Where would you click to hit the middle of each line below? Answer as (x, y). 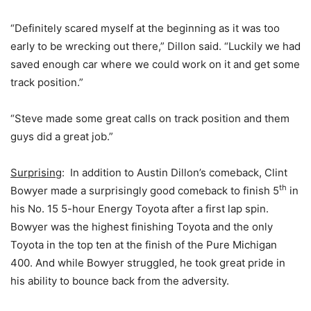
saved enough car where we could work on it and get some (155, 64)
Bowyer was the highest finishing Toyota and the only (142, 227)
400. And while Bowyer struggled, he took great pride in (148, 263)
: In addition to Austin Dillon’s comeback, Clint (175, 173)
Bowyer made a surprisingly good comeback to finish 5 (145, 191)
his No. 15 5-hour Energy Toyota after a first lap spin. (140, 209)
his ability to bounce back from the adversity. (120, 281)
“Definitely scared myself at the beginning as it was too (145, 28)
